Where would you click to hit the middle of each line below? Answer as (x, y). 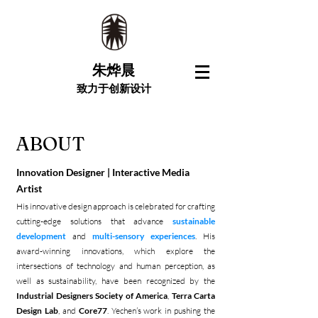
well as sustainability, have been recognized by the (116, 281)
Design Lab (37, 311)
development (41, 236)
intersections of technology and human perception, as (116, 266)
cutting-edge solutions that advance (94, 221)
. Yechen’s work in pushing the (161, 311)
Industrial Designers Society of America (92, 296)
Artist (30, 188)
